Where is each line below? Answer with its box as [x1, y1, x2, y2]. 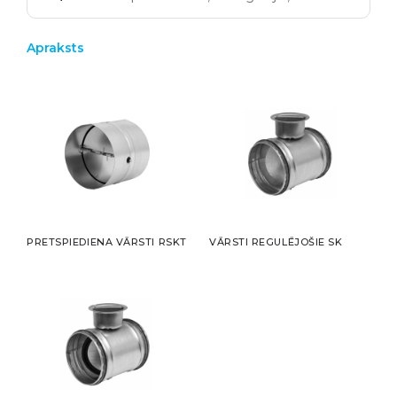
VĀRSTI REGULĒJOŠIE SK [209, 236, 343, 249]
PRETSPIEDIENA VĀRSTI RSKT [27, 236, 187, 249]
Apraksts [27, 40, 84, 56]
